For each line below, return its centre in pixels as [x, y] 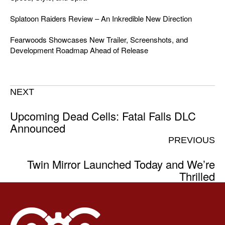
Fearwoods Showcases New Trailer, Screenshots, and [99, 39]
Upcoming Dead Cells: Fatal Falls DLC [103, 116]
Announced [38, 128]
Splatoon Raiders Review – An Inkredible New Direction [101, 18]
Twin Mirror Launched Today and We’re [121, 164]
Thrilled [197, 176]
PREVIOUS [192, 140]
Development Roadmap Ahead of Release [79, 50]
